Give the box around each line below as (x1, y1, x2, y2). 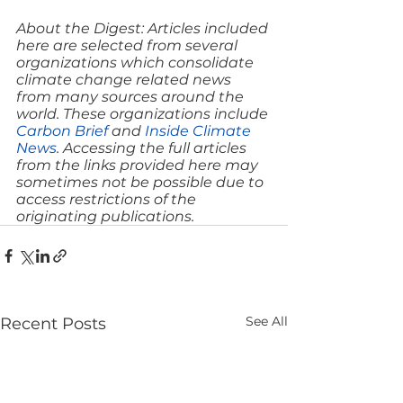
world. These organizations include (16, 105, 272, 122)
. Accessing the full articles (57, 139, 250, 157)
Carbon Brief (16, 122, 108, 139)
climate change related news (16, 71, 235, 88)
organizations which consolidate (16, 54, 257, 71)
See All (246, 313, 288, 329)
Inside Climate (145, 122, 255, 139)
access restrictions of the (16, 191, 200, 208)
